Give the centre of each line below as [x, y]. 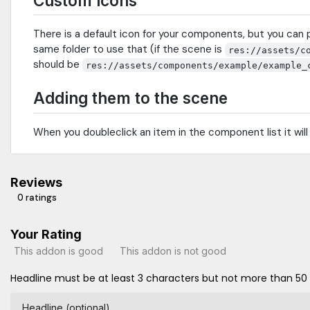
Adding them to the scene [130, 98]
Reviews [36, 183]
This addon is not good [173, 250]
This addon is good [58, 250]
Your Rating [46, 235]
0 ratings [37, 198]
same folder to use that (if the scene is [129, 49]
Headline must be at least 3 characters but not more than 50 [159, 279]
